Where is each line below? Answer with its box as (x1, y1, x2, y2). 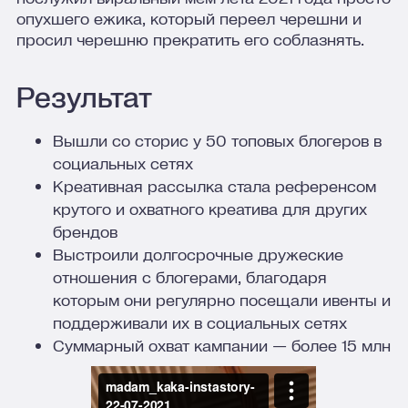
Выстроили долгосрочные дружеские (52, 243, 343, 267)
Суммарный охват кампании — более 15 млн (52, 334, 391, 358)
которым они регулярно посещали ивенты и (52, 289, 391, 312)
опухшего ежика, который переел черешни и (15, 7, 362, 31)
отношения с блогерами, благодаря (52, 266, 327, 290)
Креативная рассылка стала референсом (52, 175, 376, 199)
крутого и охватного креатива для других (52, 198, 367, 221)
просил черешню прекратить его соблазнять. (15, 28, 369, 52)
